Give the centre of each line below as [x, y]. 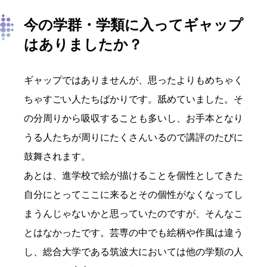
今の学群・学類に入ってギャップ [133, 25]
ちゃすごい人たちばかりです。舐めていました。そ [133, 100]
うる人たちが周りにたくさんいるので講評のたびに [133, 138]
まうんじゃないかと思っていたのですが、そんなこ [133, 214]
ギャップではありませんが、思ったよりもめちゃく [133, 80]
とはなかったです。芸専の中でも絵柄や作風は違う [133, 233]
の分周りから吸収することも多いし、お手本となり [133, 119]
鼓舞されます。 [57, 157]
